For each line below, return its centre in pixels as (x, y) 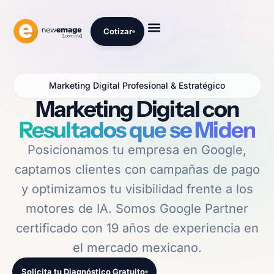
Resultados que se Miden (137, 129)
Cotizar (118, 31)
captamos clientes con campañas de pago (137, 169)
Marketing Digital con (137, 109)
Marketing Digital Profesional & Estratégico (137, 85)
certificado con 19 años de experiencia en (137, 228)
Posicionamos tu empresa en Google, (137, 150)
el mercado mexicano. (137, 247)
